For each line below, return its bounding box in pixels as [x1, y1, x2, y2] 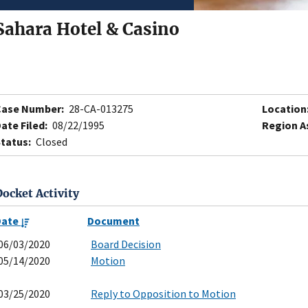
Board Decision [91, 237, 161, 252]
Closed [34, 135, 67, 149]
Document [87, 214, 140, 228]
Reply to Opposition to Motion [91, 287, 236, 301]
